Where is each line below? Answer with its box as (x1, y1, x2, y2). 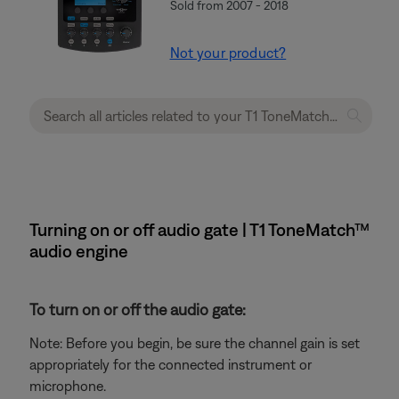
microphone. (29, 378, 106, 394)
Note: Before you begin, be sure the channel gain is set (29, 335, 360, 351)
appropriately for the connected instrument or (29, 356, 312, 372)
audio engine (29, 240, 128, 261)
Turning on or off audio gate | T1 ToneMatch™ (29, 219, 370, 240)
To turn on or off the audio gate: (29, 300, 246, 319)
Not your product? (169, 45, 287, 61)
